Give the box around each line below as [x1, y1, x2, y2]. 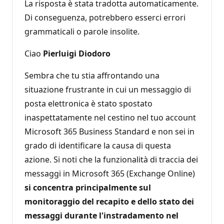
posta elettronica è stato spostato [24, 97, 152, 109]
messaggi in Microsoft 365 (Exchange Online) [24, 167, 195, 179]
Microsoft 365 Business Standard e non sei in [24, 125, 194, 137]
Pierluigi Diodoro [43, 47, 110, 59]
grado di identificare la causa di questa [24, 139, 171, 151]
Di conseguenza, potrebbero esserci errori [24, 11, 185, 23]
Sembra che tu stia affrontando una [24, 69, 159, 81]
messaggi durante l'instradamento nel [24, 209, 178, 221]
